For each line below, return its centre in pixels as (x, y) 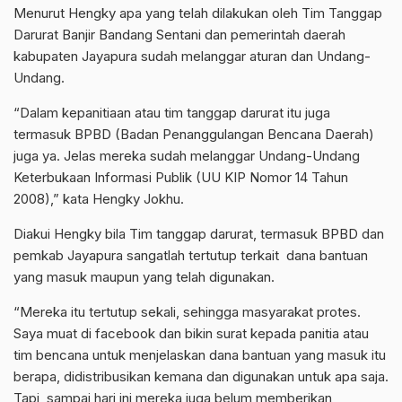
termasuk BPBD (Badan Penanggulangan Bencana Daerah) (194, 134)
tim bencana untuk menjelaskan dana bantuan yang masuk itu (200, 354)
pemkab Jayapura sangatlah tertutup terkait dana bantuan (191, 255)
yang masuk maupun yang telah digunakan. (144, 276)
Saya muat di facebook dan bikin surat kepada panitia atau (191, 333)
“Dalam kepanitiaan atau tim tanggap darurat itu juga (172, 112)
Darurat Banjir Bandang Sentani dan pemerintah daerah (179, 34)
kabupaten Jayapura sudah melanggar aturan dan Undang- (192, 56)
